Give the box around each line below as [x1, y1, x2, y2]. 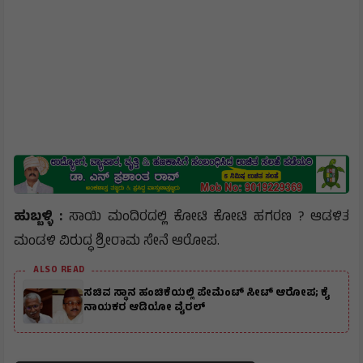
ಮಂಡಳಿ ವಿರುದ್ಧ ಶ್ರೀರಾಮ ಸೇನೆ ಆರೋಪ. [14, 230, 220, 254]
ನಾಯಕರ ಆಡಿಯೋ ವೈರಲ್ [83, 300, 206, 318]
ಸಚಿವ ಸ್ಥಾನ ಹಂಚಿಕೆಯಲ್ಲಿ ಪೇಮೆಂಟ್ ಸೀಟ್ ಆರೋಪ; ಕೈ [83, 285, 330, 304]
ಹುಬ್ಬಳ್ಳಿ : [14, 206, 69, 229]
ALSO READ [33, 263, 85, 278]
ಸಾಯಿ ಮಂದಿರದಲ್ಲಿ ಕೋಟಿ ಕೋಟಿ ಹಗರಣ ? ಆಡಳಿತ [68, 206, 349, 229]
